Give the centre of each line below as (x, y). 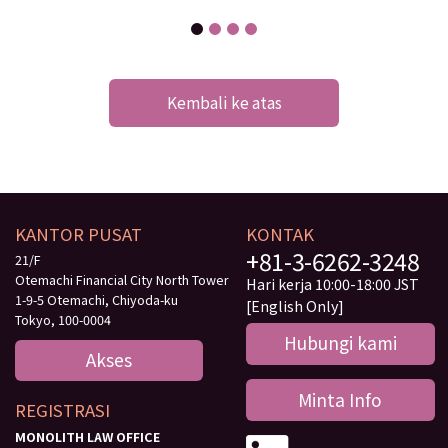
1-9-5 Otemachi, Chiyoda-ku (96, 300)
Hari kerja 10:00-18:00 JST (333, 284)
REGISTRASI (62, 410)
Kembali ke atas (224, 101)
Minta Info (340, 399)
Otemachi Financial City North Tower (121, 280)
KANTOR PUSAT (78, 233)
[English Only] (295, 306)
